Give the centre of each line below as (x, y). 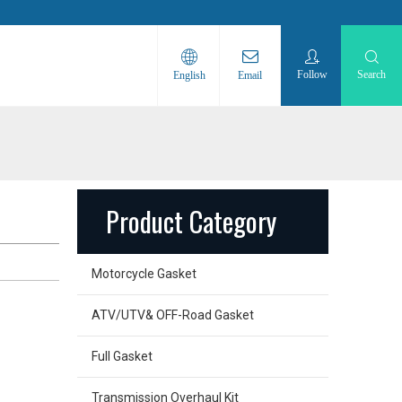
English (189, 75)
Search (372, 74)
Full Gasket (122, 356)
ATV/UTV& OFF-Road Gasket (173, 315)
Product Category (191, 221)
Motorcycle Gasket (144, 274)
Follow (313, 74)
